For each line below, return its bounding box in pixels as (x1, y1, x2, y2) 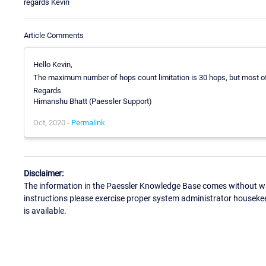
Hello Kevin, (33, 59, 72, 69)
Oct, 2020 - (33, 118, 71, 127)
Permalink (71, 118, 105, 127)
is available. (24, 206, 66, 216)
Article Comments (24, 30, 84, 40)
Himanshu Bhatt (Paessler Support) (33, 96, 152, 106)
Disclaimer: (24, 169, 64, 179)
